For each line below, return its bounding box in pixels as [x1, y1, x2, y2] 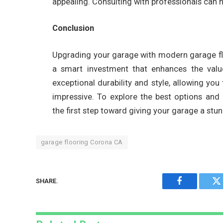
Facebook [179, 184, 214, 193]
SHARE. [36, 177, 58, 185]
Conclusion [52, 23, 95, 33]
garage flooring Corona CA [41, 138, 123, 146]
